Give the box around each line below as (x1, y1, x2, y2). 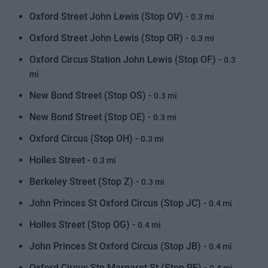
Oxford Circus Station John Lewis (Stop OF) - (29, 54, 224, 65)
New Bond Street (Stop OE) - (29, 111, 154, 123)
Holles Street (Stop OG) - (29, 219, 138, 230)
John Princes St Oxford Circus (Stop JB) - (29, 240, 209, 252)
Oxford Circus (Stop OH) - (29, 133, 141, 144)
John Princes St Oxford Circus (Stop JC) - (29, 197, 209, 209)
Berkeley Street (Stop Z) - (29, 176, 142, 187)
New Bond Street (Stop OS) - (29, 90, 154, 101)
